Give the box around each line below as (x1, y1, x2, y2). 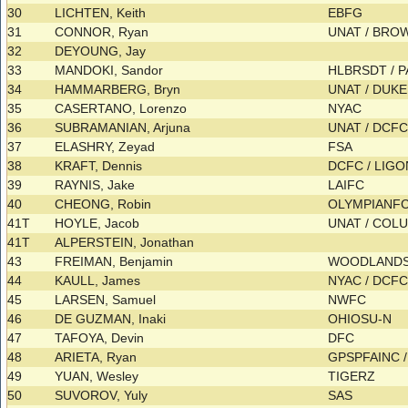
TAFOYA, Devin (55, 331, 145, 346)
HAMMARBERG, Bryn (55, 82, 181, 97)
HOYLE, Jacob (55, 216, 140, 231)
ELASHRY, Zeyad (55, 139, 156, 155)
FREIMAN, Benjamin (55, 254, 174, 270)
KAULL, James (55, 273, 141, 289)
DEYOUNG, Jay (55, 44, 147, 59)
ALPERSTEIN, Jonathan (55, 235, 195, 250)
